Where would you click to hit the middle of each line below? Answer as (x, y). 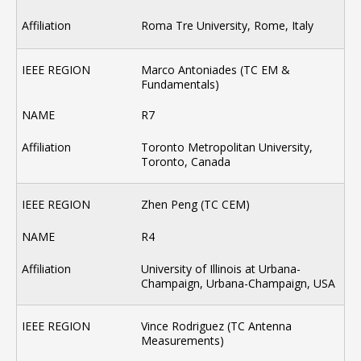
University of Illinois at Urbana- (221, 269)
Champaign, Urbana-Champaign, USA (239, 284)
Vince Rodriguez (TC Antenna (217, 326)
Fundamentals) (180, 85)
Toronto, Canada (186, 162)
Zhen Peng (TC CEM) (196, 205)
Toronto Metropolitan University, (227, 147)
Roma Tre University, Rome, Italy (228, 26)
